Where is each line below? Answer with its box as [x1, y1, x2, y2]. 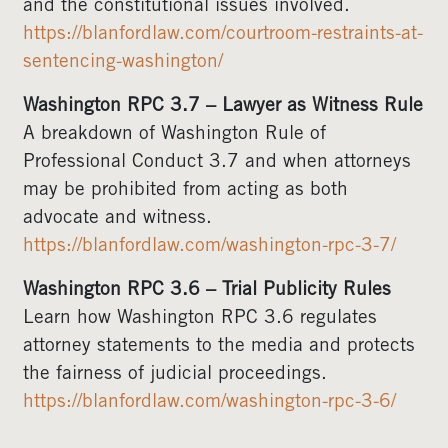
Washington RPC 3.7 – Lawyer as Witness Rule [23, 97, 423, 116]
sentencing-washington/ [23, 53, 223, 72]
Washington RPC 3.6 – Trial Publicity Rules [23, 281, 391, 300]
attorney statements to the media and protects [23, 337, 415, 356]
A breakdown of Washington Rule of [23, 125, 326, 144]
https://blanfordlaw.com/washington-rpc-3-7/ [23, 237, 396, 256]
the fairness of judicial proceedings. [23, 365, 327, 384]
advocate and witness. [23, 209, 212, 228]
